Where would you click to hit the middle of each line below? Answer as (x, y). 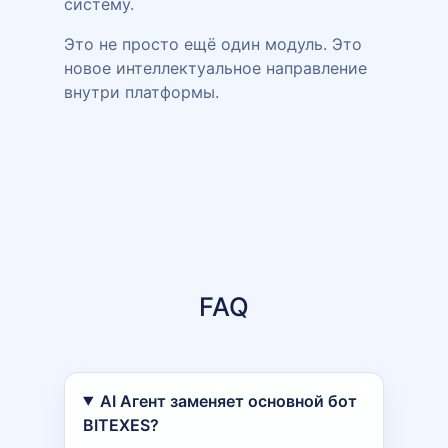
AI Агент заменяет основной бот (228, 400)
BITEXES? (121, 424)
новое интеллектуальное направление (215, 67)
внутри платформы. (141, 91)
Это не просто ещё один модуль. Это (213, 43)
